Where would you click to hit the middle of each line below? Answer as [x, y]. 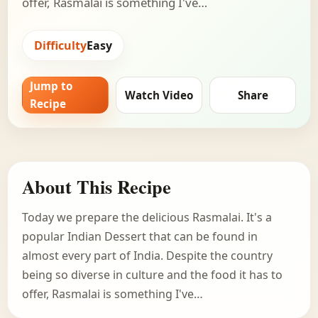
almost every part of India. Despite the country [147, 256]
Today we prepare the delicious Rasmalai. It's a [147, 218]
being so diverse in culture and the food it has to [152, 275]
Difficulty [60, 45]
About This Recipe [97, 187]
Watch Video [159, 95]
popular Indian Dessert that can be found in [140, 237]
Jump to [51, 86]
